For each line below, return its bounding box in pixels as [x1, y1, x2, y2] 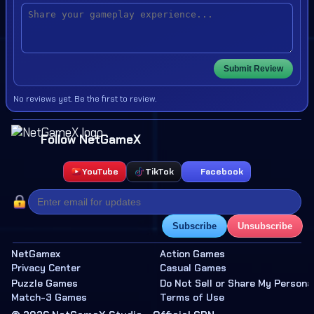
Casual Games [160, 261, 226, 274]
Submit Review [224, 64, 283, 74]
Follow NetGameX [41, 132, 141, 147]
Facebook [200, 166, 243, 177]
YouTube [82, 166, 118, 177]
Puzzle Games [11, 277, 78, 289]
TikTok [145, 166, 174, 177]
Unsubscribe [238, 221, 292, 231]
